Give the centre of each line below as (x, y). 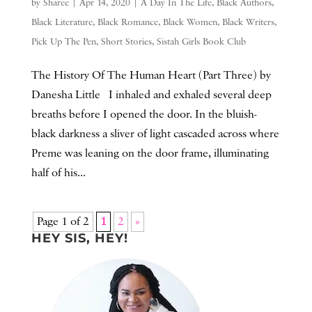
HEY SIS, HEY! (79, 238)
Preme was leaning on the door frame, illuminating (150, 153)
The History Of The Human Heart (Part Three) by (151, 75)
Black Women (190, 22)
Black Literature (62, 22)
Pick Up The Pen (63, 41)
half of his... (58, 173)
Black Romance (127, 22)
